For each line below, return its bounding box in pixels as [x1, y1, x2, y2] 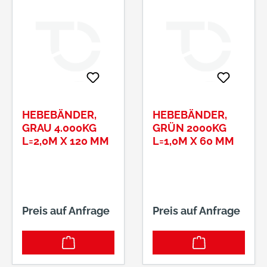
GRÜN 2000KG [153, 121, 226, 134]
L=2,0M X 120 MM [22, 134, 109, 147]
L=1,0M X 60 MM [153, 134, 234, 147]
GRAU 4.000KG [22, 121, 97, 134]
